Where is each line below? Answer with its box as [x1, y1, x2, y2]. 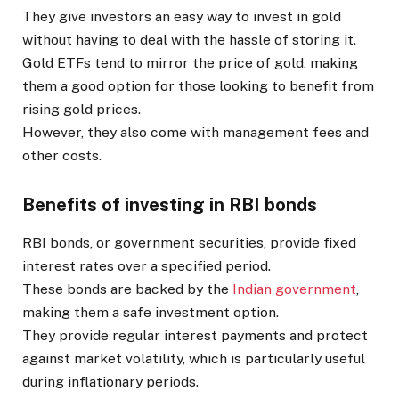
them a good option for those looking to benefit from [22, 77, 374, 94]
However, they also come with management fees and [22, 123, 369, 141]
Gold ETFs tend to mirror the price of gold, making [22, 53, 358, 71]
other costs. [22, 146, 102, 164]
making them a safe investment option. [22, 304, 279, 322]
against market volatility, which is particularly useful [22, 350, 365, 368]
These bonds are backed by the [22, 281, 232, 298]
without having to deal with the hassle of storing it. [22, 30, 356, 48]
